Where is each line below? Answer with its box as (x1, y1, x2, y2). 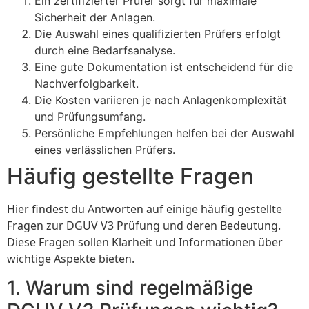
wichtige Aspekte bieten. (7, 250, 134, 266)
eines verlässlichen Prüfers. (34, 142, 175, 157)
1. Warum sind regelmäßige (7, 276, 253, 300)
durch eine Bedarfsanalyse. (34, 43, 175, 57)
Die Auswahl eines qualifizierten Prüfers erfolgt (34, 26, 281, 41)
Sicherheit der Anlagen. (34, 10, 155, 24)
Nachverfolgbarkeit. (34, 76, 139, 90)
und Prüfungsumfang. (34, 109, 146, 123)
